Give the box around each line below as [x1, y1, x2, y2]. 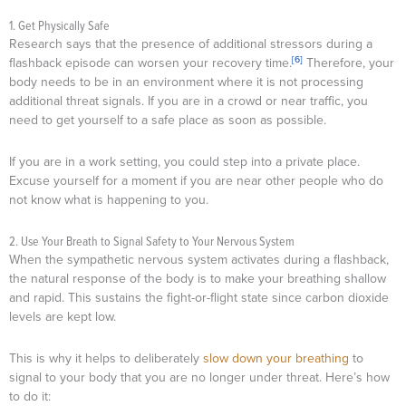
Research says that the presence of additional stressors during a [9, 34, 372, 53]
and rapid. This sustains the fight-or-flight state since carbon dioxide [9, 288, 389, 307]
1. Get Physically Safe [9, 16, 112, 34]
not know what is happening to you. [9, 189, 212, 209]
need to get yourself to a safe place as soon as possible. [9, 111, 330, 130]
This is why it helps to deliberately [9, 348, 203, 368]
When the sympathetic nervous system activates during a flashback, [9, 250, 389, 269]
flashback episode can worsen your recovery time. [9, 53, 292, 72]
